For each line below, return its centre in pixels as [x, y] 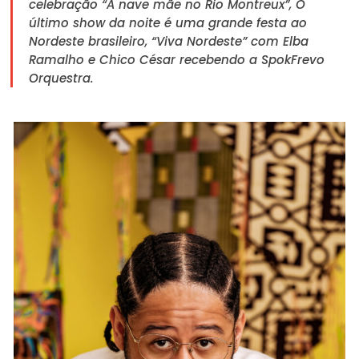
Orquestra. [62, 78]
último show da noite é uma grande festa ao [168, 22]
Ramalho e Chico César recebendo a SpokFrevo [177, 59]
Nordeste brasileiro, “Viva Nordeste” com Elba [169, 41]
